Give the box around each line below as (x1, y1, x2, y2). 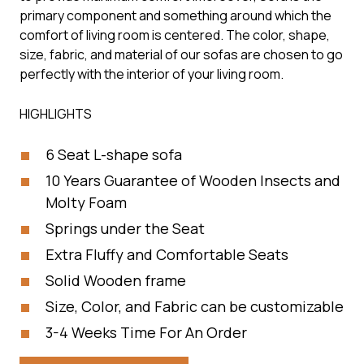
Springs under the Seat (45, 218, 205, 238)
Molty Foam (45, 192, 127, 212)
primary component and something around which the (19, 6, 331, 24)
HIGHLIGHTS (19, 104, 92, 123)
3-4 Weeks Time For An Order (45, 322, 247, 342)
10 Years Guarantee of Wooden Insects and (45, 170, 340, 190)
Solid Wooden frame (45, 270, 186, 290)
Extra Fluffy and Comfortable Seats (45, 244, 288, 264)
